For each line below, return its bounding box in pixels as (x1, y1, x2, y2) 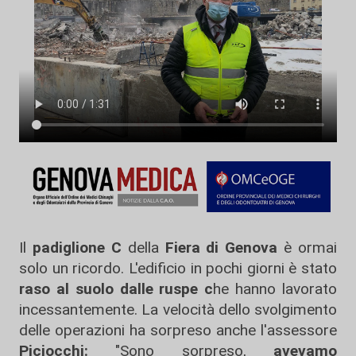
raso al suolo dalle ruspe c (19, 279, 214, 298)
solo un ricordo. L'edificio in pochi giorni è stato (19, 258, 337, 277)
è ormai (277, 238, 337, 257)
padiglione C (32, 238, 122, 257)
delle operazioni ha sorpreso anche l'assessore (19, 320, 337, 339)
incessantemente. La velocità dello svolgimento (19, 300, 337, 319)
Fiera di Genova (164, 238, 278, 257)
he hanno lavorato (213, 279, 338, 298)
